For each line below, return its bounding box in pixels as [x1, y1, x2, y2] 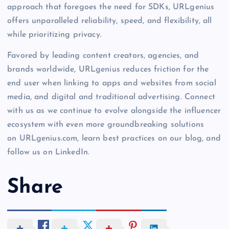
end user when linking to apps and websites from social [7, 79, 216, 87]
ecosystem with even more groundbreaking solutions [7, 120, 204, 129]
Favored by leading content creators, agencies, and [7, 51, 199, 60]
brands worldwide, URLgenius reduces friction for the [7, 65, 209, 74]
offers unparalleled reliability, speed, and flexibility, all [7, 16, 212, 25]
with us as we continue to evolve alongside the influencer [7, 106, 221, 115]
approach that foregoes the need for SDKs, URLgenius [7, 3, 215, 11]
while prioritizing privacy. [7, 30, 102, 39]
